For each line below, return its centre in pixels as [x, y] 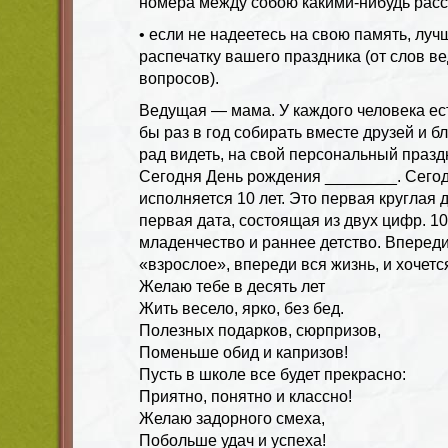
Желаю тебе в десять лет [232, 286]
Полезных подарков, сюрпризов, [260, 330]
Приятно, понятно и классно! [245, 396]
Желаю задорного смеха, [232, 418]
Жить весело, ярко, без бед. [241, 308]
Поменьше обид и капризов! [243, 352]
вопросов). [179, 78]
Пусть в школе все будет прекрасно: [272, 374]
